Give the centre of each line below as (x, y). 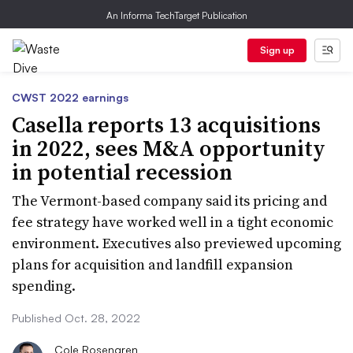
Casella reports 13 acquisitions (166, 124)
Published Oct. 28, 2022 (76, 318)
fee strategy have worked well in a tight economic (173, 222)
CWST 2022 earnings (70, 97)
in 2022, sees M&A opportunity (169, 148)
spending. (44, 286)
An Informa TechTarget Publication (176, 15)
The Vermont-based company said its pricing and (169, 201)
